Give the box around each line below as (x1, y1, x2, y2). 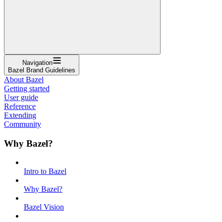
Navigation (22, 58, 53, 66)
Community (4, 119, 41, 128)
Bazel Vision (24, 203, 64, 212)
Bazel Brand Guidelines (8, 66, 75, 74)
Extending (4, 111, 36, 119)
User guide (4, 93, 38, 102)
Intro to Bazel (24, 167, 66, 176)
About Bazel (4, 75, 44, 84)
